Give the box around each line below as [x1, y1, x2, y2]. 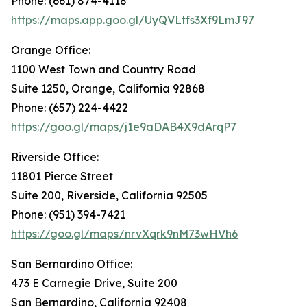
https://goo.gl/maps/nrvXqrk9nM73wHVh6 [11, 227, 238, 241]
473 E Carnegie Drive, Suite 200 [11, 276, 177, 291]
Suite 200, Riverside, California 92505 [11, 188, 208, 203]
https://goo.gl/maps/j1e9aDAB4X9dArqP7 [11, 120, 236, 134]
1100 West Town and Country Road [11, 62, 196, 77]
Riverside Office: [11, 150, 99, 164]
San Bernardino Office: [11, 257, 132, 271]
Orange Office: [11, 43, 90, 58]
